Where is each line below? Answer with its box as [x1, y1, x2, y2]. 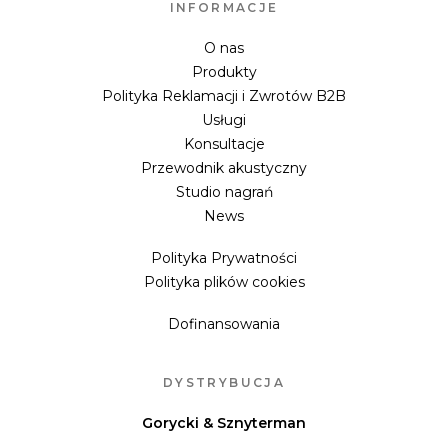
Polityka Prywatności [151, 249, 297, 267]
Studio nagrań [175, 183, 273, 201]
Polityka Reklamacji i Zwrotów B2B [102, 87, 346, 105]
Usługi [202, 111, 246, 129]
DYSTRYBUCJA [162, 375, 286, 390]
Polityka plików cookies [143, 273, 305, 291]
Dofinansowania [168, 315, 280, 333]
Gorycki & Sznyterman [142, 414, 306, 432]
